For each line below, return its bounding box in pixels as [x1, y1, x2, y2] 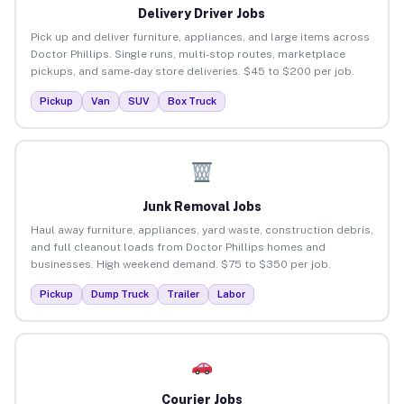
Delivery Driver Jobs [138, 5, 266, 21]
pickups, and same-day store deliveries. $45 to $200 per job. [30, 64, 354, 78]
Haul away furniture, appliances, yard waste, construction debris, [30, 223, 373, 236]
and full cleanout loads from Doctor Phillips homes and [30, 240, 326, 253]
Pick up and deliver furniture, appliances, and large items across [30, 30, 370, 43]
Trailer [166, 288, 199, 299]
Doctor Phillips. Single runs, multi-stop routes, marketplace [30, 47, 345, 60]
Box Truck [167, 95, 216, 106]
